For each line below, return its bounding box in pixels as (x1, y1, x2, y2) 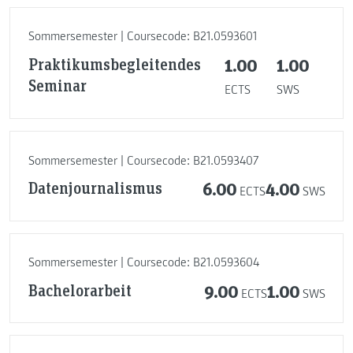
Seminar (28, 74, 87, 95)
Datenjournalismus (28, 177, 162, 199)
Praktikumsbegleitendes (28, 53, 201, 74)
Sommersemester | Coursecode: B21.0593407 (28, 152, 258, 169)
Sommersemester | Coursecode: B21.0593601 (28, 28, 257, 45)
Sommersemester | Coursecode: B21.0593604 (28, 255, 259, 271)
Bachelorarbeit (28, 279, 132, 300)
